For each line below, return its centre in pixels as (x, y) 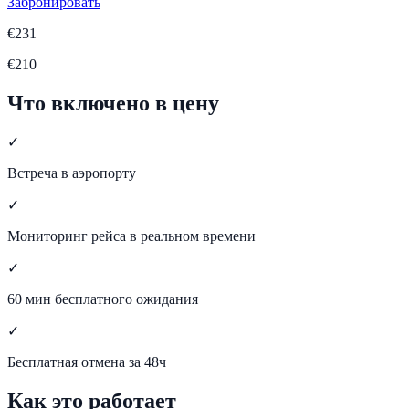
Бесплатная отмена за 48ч (87, 362)
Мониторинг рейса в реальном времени (131, 236)
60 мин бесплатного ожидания (103, 299)
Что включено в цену (113, 103)
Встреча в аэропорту (72, 173)
